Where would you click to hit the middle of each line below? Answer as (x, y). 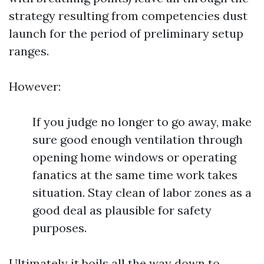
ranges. (29, 51)
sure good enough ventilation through (138, 139)
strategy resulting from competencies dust (128, 16)
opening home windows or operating (134, 157)
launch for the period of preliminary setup (126, 33)
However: (35, 86)
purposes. (60, 228)
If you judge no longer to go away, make (142, 122)
